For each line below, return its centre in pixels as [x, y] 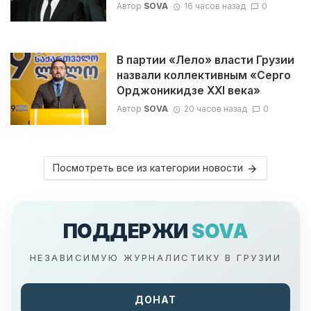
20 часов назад [215, 109]
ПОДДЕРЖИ [127, 231]
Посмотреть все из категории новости [148, 167]
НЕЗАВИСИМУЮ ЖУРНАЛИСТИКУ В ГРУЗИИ [155, 257]
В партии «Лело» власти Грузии [205, 60]
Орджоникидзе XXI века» [188, 91]
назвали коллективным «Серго [203, 76]
